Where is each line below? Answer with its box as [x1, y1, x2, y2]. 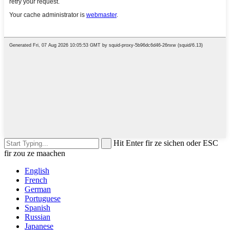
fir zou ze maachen [4, 149, 65, 158]
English [25, 166, 49, 176]
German [25, 185, 51, 194]
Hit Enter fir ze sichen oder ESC [113, 139, 218, 148]
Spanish [25, 203, 50, 213]
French [25, 176, 47, 185]
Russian [25, 213, 50, 222]
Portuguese [25, 194, 61, 203]
